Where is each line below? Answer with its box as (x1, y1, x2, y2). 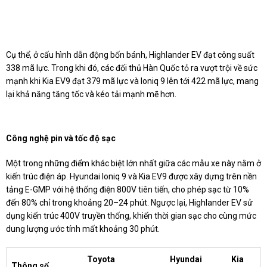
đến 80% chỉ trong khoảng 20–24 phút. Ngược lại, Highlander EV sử (6, 197, 253, 207)
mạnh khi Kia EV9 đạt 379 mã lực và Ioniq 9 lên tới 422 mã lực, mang (6, 76, 259, 86)
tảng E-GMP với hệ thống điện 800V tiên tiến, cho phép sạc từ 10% (6, 184, 249, 194)
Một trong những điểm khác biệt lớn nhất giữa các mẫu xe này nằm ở (6, 158, 261, 168)
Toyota (87, 254, 115, 264)
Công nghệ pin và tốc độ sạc (6, 133, 116, 143)
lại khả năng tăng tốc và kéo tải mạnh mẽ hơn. (6, 89, 176, 99)
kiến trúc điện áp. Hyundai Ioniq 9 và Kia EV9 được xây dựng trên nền (6, 171, 257, 181)
